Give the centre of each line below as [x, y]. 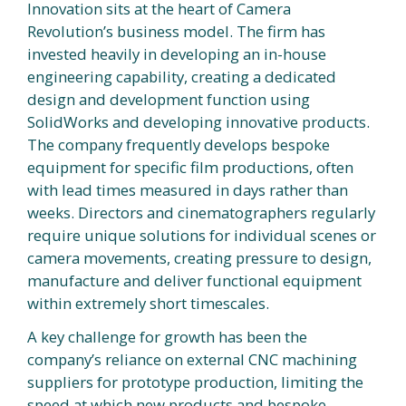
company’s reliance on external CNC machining [192, 359]
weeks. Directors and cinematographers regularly [201, 213]
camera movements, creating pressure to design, [199, 258]
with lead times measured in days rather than [188, 190]
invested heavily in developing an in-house [177, 54]
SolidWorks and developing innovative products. [198, 122]
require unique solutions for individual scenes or [202, 235]
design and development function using [169, 99]
